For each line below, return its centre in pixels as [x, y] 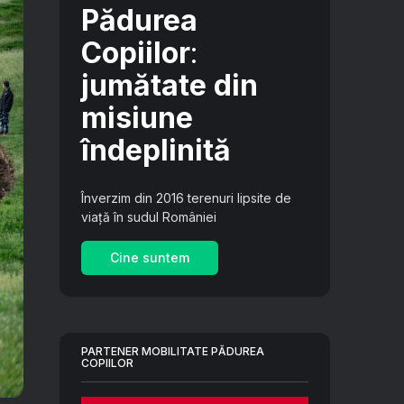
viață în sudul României [149, 217]
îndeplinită [156, 150]
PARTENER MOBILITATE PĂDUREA [173, 351]
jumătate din [170, 85]
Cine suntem [150, 257]
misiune [137, 118]
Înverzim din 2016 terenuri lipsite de [186, 198]
